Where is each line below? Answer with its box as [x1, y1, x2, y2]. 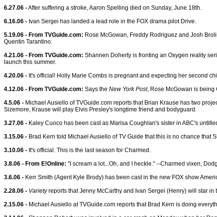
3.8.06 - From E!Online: [4, 160, 66, 167]
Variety [29, 187, 47, 194]
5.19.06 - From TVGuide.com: [4, 31, 83, 38]
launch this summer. [4, 59, 56, 65]
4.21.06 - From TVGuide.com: [4, 52, 83, 59]
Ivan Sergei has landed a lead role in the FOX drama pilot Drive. [27, 18, 196, 25]
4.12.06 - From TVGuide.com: [4, 86, 83, 93]
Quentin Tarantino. [4, 38, 52, 45]
